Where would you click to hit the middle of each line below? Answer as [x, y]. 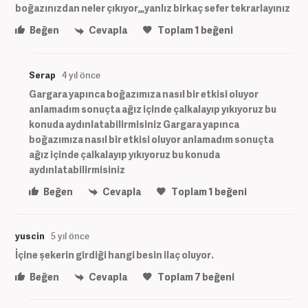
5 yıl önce [70, 235]
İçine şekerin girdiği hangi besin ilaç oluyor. [114, 254]
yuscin [30, 235]
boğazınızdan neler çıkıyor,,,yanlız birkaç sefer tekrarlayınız [153, 8]
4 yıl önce [81, 75]
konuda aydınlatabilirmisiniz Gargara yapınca [134, 124]
